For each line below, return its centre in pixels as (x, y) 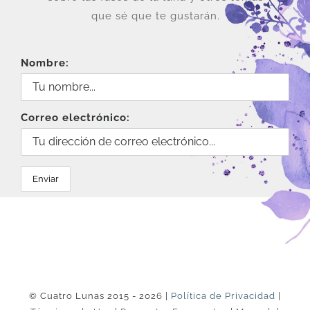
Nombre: (45, 63)
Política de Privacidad (223, 296)
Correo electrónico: (75, 118)
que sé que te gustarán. (155, 16)
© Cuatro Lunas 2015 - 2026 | (100, 296)
